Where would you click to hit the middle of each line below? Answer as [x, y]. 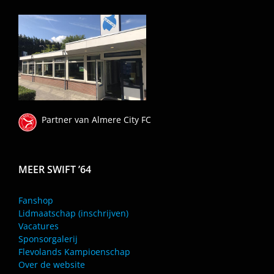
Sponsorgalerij [48, 239]
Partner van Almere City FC [94, 119]
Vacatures [39, 226]
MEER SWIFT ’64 [55, 169]
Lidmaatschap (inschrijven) [73, 213]
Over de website [52, 264]
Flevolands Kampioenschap [74, 251]
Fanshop [36, 200]
